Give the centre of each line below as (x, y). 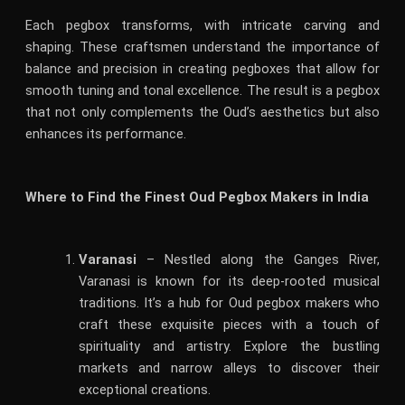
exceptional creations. (144, 390)
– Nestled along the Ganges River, (258, 260)
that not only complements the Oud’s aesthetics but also (202, 113)
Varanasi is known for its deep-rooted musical (229, 282)
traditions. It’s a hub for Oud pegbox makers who (229, 303)
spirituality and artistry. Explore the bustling (229, 347)
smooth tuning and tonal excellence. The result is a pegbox (202, 91)
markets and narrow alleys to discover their (229, 368)
